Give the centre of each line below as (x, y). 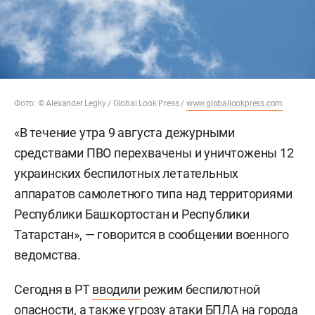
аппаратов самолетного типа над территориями (153, 194)
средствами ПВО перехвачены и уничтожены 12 (154, 153)
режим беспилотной (200, 290)
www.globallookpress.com (234, 104)
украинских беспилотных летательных (127, 174)
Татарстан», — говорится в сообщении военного (152, 235)
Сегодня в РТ (53, 290)
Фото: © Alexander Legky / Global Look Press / (100, 104)
